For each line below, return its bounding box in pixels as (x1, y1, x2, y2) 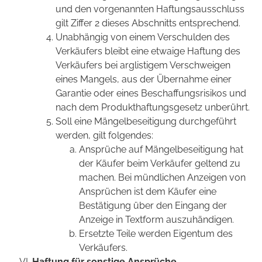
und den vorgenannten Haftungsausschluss (56, 4, 244, 15)
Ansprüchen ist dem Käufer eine (79, 186, 216, 198)
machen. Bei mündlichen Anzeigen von (79, 172, 246, 184)
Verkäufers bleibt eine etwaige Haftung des (56, 46, 240, 57)
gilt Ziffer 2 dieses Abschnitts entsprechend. (56, 18, 240, 29)
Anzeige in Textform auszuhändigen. (79, 214, 234, 226)
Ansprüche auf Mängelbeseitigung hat (79, 144, 243, 156)
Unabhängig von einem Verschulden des (56, 32, 230, 43)
